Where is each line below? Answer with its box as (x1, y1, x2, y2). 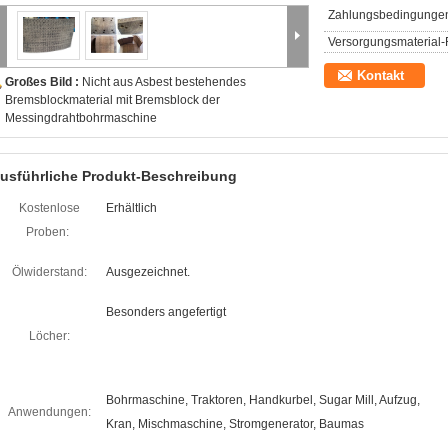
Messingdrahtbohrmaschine (5, 111, 157, 125)
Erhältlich (106, 201, 157, 215)
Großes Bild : (5, 75, 82, 89)
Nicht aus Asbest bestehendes (82, 75, 246, 89)
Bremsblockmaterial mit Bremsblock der (5, 93, 220, 107)
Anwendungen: (8, 405, 91, 419)
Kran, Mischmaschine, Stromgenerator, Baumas (106, 417, 364, 431)
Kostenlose (19, 201, 80, 215)
